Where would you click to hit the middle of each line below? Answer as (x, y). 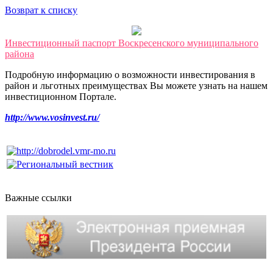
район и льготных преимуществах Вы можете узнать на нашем (136, 86)
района (19, 54)
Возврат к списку (41, 10)
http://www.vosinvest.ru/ (52, 118)
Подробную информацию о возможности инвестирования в (130, 75)
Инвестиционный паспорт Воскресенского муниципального (132, 43)
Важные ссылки (38, 198)
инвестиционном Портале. (61, 97)
